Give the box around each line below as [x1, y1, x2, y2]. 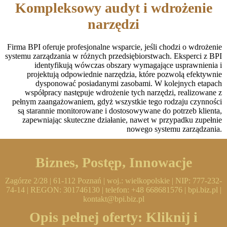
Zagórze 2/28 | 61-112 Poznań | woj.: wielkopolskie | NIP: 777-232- [5, 176, 222, 185]
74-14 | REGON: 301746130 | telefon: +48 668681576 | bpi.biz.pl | [6, 185, 221, 194]
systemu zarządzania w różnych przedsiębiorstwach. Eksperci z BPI [5, 51, 222, 60]
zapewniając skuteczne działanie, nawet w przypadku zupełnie [22, 115, 222, 124]
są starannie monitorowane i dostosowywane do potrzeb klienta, [18, 106, 222, 115]
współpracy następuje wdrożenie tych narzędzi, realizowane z [25, 88, 222, 97]
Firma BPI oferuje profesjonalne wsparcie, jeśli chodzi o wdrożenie [7, 42, 222, 51]
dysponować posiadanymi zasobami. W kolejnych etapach [35, 79, 222, 88]
